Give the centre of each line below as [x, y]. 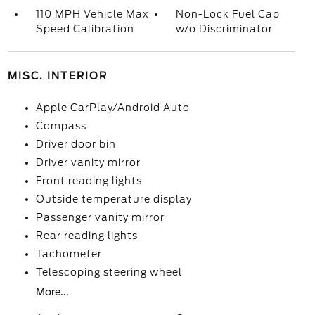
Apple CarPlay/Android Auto [112, 108]
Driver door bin [76, 144]
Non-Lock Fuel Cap [228, 14]
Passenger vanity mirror [100, 217]
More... [52, 292]
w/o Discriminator [225, 29]
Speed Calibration [85, 29]
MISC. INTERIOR [57, 76]
